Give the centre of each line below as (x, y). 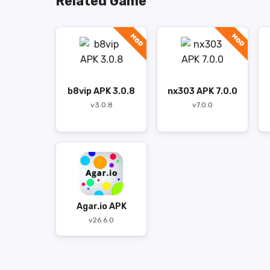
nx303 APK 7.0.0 (202, 91)
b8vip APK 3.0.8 (101, 91)
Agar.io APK (101, 206)
